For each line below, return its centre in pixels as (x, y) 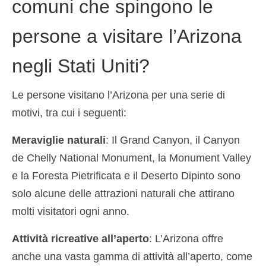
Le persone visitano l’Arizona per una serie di (118, 95)
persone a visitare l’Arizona (127, 37)
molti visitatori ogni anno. (71, 211)
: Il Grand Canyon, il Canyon (173, 140)
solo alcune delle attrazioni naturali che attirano (123, 193)
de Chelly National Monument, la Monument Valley (132, 158)
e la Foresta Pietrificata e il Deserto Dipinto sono (126, 175)
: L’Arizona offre (186, 238)
